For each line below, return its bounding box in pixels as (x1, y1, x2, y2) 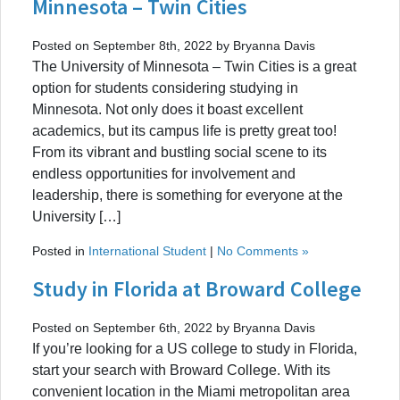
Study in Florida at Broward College (32, 274, 362, 303)
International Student (88, 243, 206, 258)
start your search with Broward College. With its (32, 362, 330, 378)
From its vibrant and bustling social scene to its (32, 144, 327, 160)
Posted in (32, 243, 88, 258)
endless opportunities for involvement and (32, 165, 296, 181)
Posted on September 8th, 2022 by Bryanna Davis (32, 37, 315, 53)
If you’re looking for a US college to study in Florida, (32, 340, 357, 356)
